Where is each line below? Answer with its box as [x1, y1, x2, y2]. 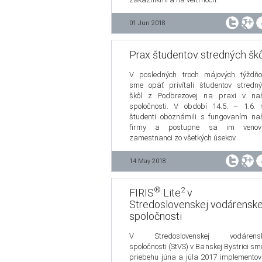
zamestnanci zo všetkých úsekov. [129, 133, 237, 143]
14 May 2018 [129, 157, 166, 166]
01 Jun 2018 [129, 19, 166, 27]
